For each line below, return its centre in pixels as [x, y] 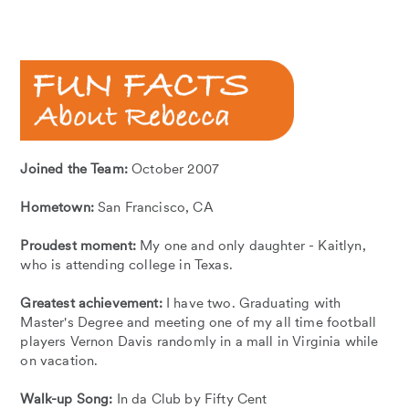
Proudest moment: [78, 246]
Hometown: [57, 208]
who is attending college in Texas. [129, 265]
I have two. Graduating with [253, 304]
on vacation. [59, 361]
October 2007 [176, 169]
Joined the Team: [76, 169]
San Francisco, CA [153, 208]
